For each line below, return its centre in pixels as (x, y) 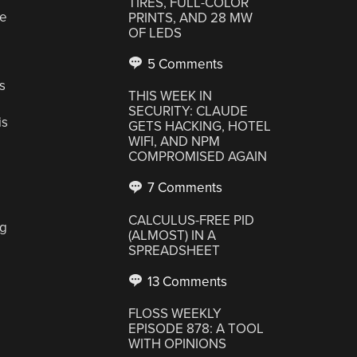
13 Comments (186, 281)
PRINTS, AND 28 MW (191, 18)
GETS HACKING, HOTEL (200, 126)
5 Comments (184, 64)
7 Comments (184, 188)
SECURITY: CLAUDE (188, 111)
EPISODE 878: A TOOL (196, 329)
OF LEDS (155, 33)
